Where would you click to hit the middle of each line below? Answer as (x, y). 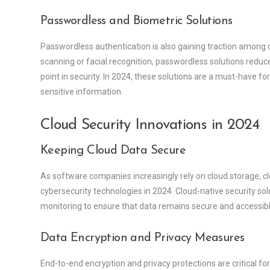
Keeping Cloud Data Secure (113, 151)
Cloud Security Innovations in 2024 (150, 125)
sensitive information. (82, 92)
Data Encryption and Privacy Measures (143, 238)
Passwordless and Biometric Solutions (137, 21)
